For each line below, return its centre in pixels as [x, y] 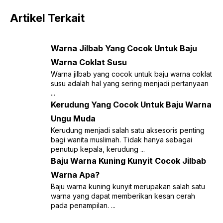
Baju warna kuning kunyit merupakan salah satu [128, 186]
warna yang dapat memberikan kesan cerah [123, 196]
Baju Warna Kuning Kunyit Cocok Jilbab [128, 161]
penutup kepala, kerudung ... [98, 149]
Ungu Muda [73, 118]
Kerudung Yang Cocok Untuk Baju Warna [131, 104]
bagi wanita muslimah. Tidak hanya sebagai [121, 139]
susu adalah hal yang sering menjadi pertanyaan [129, 83]
